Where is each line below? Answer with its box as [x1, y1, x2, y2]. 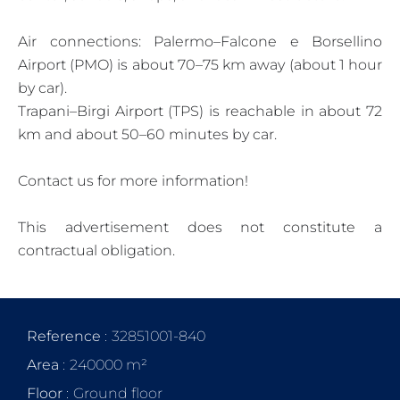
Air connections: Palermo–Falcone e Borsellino [18, 32, 382, 50]
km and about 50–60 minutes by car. [18, 125, 277, 143]
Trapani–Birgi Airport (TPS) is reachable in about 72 [18, 102, 382, 120]
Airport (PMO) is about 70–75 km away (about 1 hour [18, 55, 382, 73]
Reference [27, 327, 104, 345]
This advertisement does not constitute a [18, 218, 382, 236]
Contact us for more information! [18, 171, 248, 189]
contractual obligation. [18, 241, 175, 259]
